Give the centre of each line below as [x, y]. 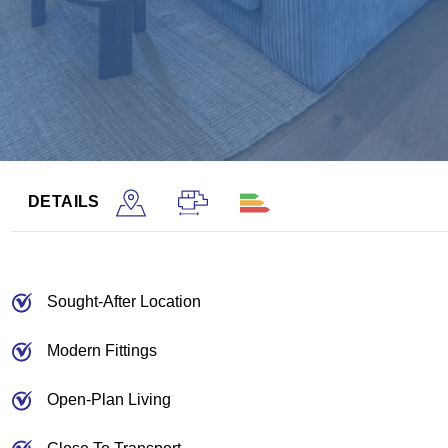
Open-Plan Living [109, 399]
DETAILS [64, 201]
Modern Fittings [102, 350]
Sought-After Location [124, 301]
